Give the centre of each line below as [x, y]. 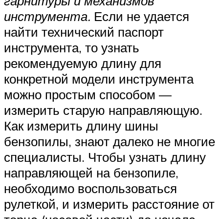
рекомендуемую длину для [83, 63]
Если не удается [140, 16]
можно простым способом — [88, 95]
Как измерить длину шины [81, 126]
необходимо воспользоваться [90, 188]
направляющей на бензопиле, [91, 173]
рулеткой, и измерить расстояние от [109, 204]
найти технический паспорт [84, 32]
